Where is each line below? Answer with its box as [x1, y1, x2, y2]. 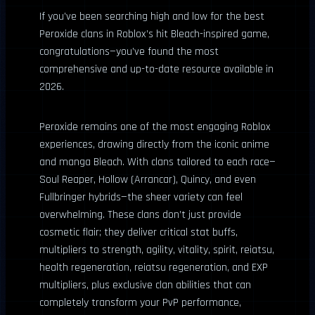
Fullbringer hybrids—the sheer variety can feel [39, 189, 243, 205]
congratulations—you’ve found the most [39, 44, 219, 59]
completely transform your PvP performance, [39, 295, 241, 310]
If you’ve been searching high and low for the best [39, 8, 264, 24]
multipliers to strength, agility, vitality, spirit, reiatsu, [39, 242, 274, 257]
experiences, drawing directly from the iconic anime [39, 136, 269, 152]
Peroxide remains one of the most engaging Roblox [39, 119, 271, 134]
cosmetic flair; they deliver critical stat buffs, [39, 224, 238, 240]
